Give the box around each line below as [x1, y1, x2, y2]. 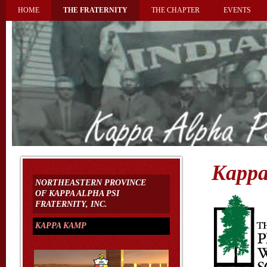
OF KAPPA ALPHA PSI [35, 189, 119, 198]
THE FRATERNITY [63, 6, 128, 14]
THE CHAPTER [151, 6, 200, 14]
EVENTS [223, 6, 251, 14]
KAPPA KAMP [35, 221, 86, 230]
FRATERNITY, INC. [35, 200, 107, 209]
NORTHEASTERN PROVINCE [35, 178, 146, 187]
